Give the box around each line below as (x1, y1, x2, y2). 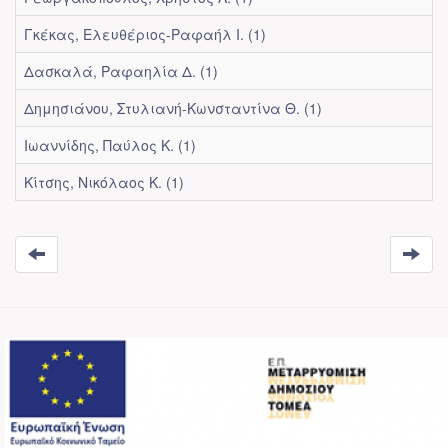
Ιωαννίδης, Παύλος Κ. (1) (24, 135, 196, 155)
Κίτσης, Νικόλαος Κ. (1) (24, 172, 184, 192)
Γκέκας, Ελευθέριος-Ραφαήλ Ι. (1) (24, 24, 266, 44)
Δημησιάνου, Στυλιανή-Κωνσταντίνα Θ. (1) (24, 98, 322, 118)
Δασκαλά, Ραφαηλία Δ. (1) (24, 61, 218, 81)
